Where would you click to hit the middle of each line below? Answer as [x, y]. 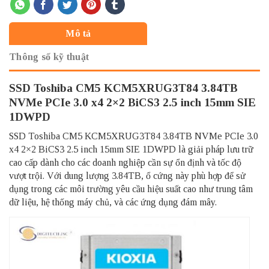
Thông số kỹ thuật [49, 56]
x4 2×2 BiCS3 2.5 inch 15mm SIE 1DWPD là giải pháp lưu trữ [131, 150]
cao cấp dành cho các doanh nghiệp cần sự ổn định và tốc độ [125, 163]
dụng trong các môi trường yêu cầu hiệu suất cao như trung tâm [131, 189]
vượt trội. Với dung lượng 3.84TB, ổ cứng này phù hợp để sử [127, 176]
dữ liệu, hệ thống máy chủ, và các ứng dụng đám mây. [113, 202]
